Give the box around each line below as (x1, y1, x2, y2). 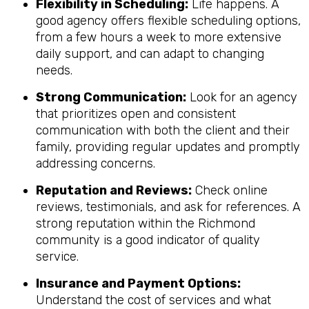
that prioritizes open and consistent (36, 106, 236, 121)
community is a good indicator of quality (36, 232, 260, 248)
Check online (192, 182, 268, 198)
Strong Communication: (36, 89, 186, 105)
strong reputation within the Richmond (36, 215, 255, 231)
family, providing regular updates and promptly (36, 139, 300, 154)
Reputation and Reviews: (36, 182, 192, 198)
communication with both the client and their (36, 122, 290, 138)
